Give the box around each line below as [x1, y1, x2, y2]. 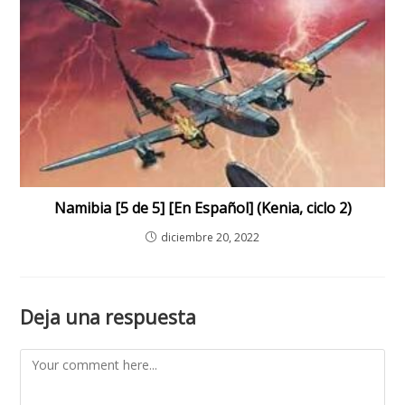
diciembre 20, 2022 [161, 230, 259, 246]
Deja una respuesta [20, 305, 197, 331]
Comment [19, 351, 79, 369]
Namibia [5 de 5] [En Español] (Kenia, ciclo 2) [53, 198, 352, 219]
